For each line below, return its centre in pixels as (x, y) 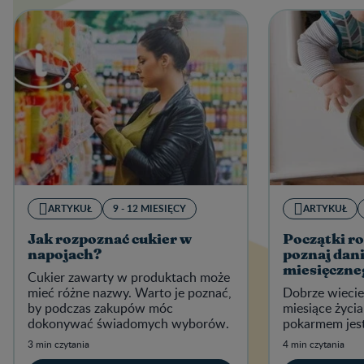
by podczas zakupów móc (100, 308)
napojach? (65, 255)
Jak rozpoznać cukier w (110, 239)
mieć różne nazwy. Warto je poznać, (130, 292)
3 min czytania (58, 343)
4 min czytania (314, 343)
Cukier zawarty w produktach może (129, 277)
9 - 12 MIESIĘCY (149, 208)
